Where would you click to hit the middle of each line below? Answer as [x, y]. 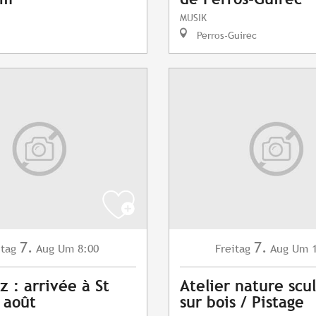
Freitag [232, 249]
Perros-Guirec [225, 35]
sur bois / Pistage [242, 303]
